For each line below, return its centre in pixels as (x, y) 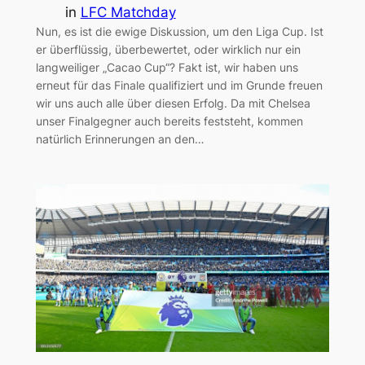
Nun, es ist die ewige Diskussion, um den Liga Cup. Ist (179, 32)
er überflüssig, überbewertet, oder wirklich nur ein (168, 50)
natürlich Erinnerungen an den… (120, 139)
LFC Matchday (128, 13)
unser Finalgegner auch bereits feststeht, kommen (169, 121)
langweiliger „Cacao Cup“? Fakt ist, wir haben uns (167, 68)
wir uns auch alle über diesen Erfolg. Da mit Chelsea (173, 103)
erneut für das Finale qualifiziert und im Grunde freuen (179, 86)
